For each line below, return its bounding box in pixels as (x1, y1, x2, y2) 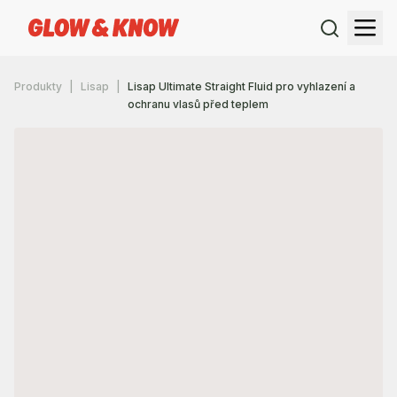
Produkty (14, 80, 62, 93)
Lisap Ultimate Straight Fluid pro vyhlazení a (128, 80, 355, 93)
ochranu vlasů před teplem (128, 97, 269, 111)
